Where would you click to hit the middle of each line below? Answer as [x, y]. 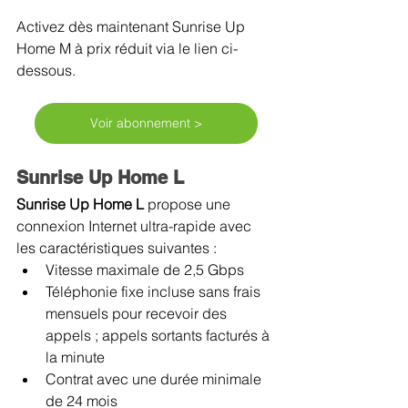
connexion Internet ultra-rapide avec [136, 225]
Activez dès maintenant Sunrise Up [133, 26]
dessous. [48, 70]
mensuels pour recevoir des [138, 313]
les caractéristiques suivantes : [117, 247]
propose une [191, 204]
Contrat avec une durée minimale [155, 378]
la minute [75, 357]
